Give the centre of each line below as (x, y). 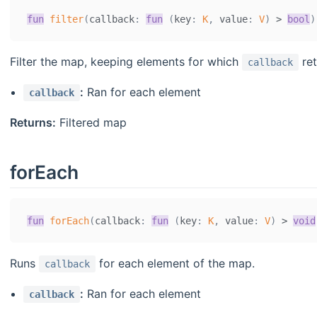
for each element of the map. (175, 264)
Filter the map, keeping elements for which (126, 62)
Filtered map (91, 123)
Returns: (33, 123)
